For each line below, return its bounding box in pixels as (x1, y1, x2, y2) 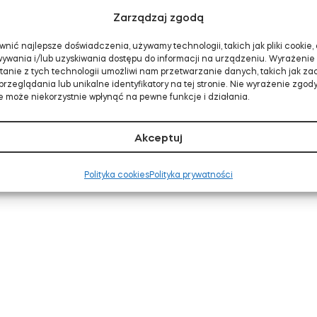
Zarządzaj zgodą (113, 11, 204, 23)
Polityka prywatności (149, 170, 233, 179)
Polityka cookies (83, 170, 149, 179)
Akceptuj (134, 132, 183, 143)
